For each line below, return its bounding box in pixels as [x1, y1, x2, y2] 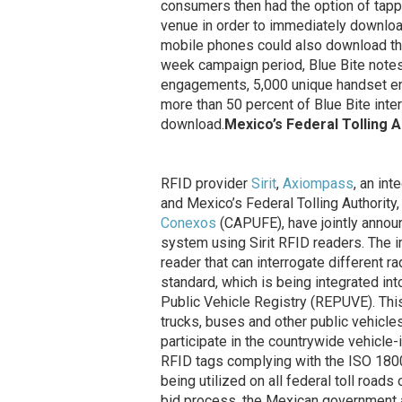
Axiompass [282, 175, 354, 193]
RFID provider [160, 175, 251, 193]
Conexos [160, 214, 216, 232]
